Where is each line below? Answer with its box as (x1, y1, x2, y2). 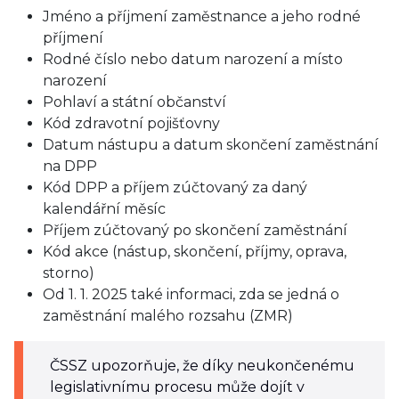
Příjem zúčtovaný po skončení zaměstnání (43, 222, 347, 239)
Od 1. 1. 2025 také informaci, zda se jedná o (43, 286, 339, 303)
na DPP (43, 158, 97, 175)
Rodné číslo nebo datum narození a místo (43, 51, 343, 68)
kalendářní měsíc (43, 200, 166, 217)
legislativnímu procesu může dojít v (50, 379, 305, 395)
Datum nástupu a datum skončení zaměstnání (43, 136, 379, 153)
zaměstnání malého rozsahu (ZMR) (43, 307, 293, 324)
